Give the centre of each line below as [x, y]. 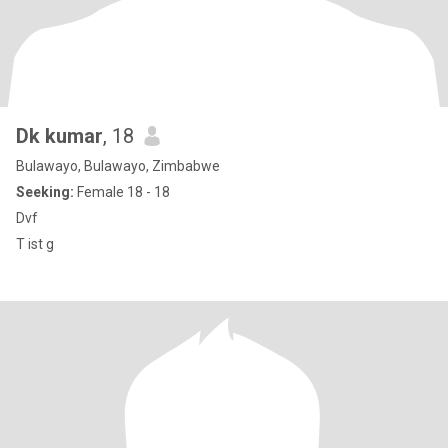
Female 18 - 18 [122, 192]
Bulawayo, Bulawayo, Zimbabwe [118, 166]
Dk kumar [59, 136]
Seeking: [45, 192]
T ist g [35, 244]
